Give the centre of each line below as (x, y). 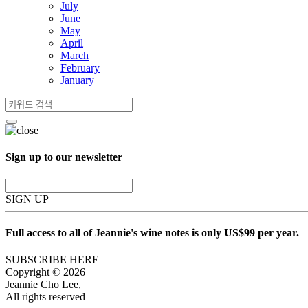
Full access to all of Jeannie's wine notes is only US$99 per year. (152, 232)
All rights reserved (45, 297)
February (80, 68)
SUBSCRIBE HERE (52, 260)
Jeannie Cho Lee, (43, 285)
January (77, 80)
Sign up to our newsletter (64, 157)
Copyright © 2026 (45, 272)
